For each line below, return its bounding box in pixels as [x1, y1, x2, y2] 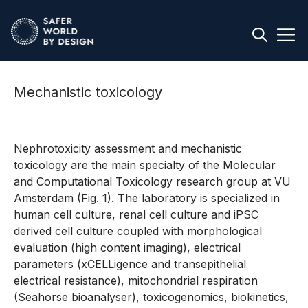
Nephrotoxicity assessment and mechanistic [14, 142, 242, 155]
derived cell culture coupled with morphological [14, 224, 262, 238]
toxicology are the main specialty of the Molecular [14, 158, 276, 172]
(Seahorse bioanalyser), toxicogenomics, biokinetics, [14, 290, 289, 304]
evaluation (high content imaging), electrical [14, 241, 241, 254]
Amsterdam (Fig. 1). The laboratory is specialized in [14, 191, 280, 205]
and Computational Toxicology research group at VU [14, 175, 291, 188]
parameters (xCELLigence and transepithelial [14, 257, 246, 271]
